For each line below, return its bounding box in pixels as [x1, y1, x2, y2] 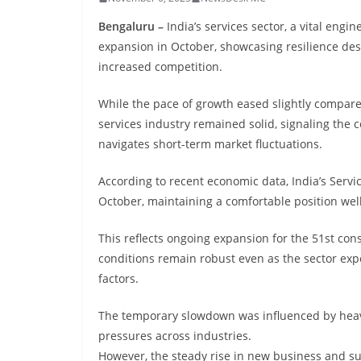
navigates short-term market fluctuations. [98, 136, 322, 151]
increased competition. [98, 59, 222, 74]
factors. [98, 271, 139, 286]
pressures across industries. [98, 328, 251, 343]
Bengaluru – [98, 19, 167, 34]
